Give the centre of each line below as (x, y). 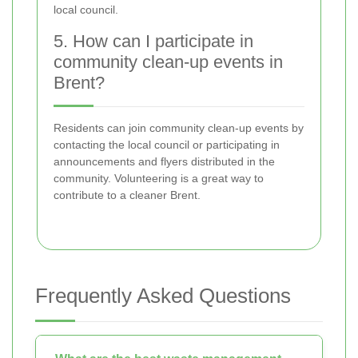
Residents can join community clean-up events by (179, 128)
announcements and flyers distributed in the (164, 162)
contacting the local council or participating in (167, 145)
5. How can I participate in (153, 42)
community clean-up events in (168, 62)
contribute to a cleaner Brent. (127, 195)
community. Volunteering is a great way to (159, 179)
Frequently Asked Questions (163, 296)
